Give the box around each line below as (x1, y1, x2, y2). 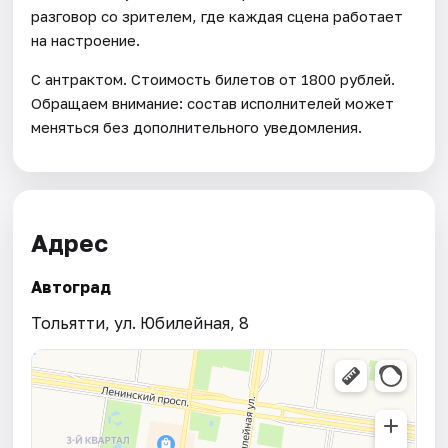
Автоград (31, 276, 112, 297)
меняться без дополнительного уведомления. (31, 118, 363, 137)
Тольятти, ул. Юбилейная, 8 (31, 312, 250, 333)
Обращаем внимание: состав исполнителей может (31, 94, 395, 113)
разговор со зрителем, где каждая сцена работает (31, 7, 404, 26)
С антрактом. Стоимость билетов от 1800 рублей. (31, 70, 396, 89)
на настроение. (31, 31, 141, 50)
